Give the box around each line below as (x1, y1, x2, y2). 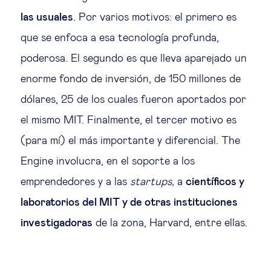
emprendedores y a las (21, 176, 130, 188)
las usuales (21, 11, 73, 23)
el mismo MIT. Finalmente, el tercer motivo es (21, 114, 237, 126)
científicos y (186, 176, 244, 188)
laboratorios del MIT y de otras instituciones (21, 197, 238, 208)
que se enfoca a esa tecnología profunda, (21, 32, 219, 44)
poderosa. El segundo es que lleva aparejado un (21, 53, 247, 64)
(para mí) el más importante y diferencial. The (21, 135, 240, 146)
